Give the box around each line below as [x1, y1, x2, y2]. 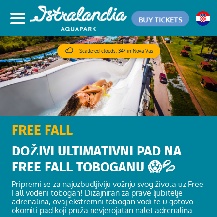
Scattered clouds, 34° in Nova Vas [79, 48, 153, 54]
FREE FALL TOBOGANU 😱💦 [12, 159, 175, 175]
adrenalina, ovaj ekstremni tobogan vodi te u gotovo [12, 197, 193, 207]
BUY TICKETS [139, 15, 182, 24]
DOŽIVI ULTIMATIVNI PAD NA [12, 143, 182, 159]
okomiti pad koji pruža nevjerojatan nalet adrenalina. [12, 205, 194, 216]
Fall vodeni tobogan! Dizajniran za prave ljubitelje [12, 188, 183, 198]
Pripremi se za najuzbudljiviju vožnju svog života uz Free [12, 179, 203, 189]
